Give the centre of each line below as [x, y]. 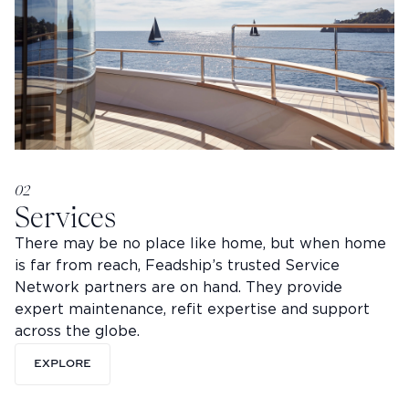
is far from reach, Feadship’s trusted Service [177, 266]
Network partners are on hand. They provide [178, 288]
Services [65, 217]
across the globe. [77, 331]
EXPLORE [63, 364]
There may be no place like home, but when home [200, 244]
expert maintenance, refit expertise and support [192, 309]
